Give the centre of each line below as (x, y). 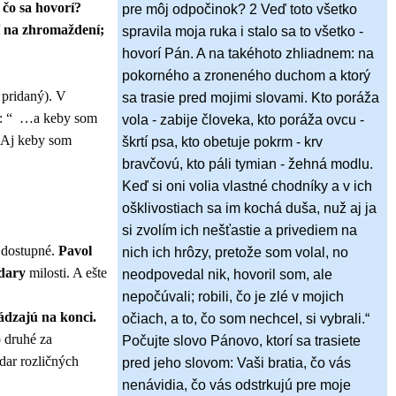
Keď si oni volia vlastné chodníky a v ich (247, 187)
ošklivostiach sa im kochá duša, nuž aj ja (249, 209)
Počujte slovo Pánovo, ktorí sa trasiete (241, 341)
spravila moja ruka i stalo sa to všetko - (243, 32)
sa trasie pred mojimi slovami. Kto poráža (251, 98)
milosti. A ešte (66, 272)
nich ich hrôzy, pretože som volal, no (235, 253)
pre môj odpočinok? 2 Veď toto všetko (240, 10)
